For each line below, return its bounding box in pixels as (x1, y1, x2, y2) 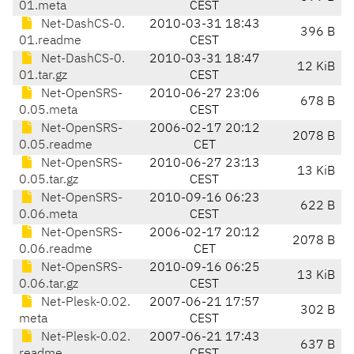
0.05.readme (19, 139, 92, 153)
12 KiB (297, 61, 335, 74)
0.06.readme (19, 243, 92, 257)
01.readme (19, 35, 81, 48)
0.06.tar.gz (19, 278, 78, 292)
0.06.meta (19, 209, 77, 222)
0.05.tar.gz (19, 174, 78, 187)
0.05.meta (19, 104, 77, 118)
